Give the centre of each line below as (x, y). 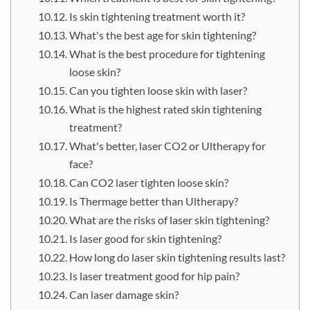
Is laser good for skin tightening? (145, 239)
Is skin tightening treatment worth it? (157, 17)
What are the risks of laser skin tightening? (169, 220)
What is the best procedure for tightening (167, 54)
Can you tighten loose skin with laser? (158, 91)
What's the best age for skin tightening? (162, 35)
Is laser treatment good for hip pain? (154, 276)
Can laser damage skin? (124, 295)
